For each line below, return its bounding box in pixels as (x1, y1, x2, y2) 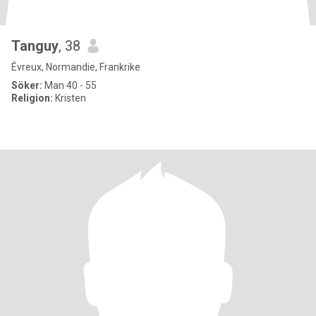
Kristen (53, 92, 86, 104)
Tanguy (11, 37, 59, 54)
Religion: (11, 92, 53, 104)
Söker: (11, 80, 42, 91)
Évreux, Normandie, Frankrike (11, 61, 140, 73)
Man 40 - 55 (42, 80, 97, 91)
